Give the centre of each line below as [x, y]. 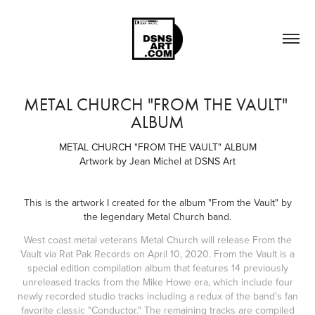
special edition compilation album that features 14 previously [157, 268]
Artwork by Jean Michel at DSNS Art [157, 161]
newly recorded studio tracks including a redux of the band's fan [157, 296]
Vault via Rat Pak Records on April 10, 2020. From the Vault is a [157, 253]
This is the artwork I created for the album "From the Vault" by [157, 202]
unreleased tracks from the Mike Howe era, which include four [157, 282]
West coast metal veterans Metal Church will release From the [157, 239]
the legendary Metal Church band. [157, 216]
